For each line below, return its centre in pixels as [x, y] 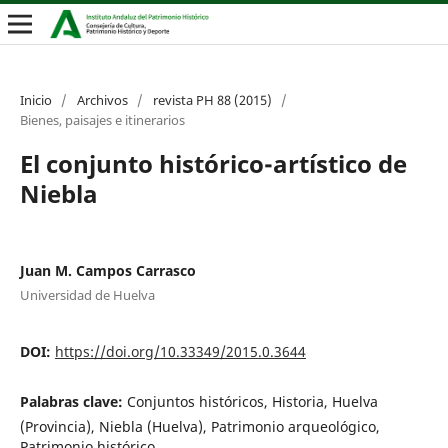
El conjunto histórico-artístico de [213, 163]
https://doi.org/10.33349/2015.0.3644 [180, 351]
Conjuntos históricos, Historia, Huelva [252, 401]
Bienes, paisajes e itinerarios [102, 119]
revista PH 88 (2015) [212, 99]
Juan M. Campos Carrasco [107, 270]
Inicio [35, 99]
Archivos [102, 99]
